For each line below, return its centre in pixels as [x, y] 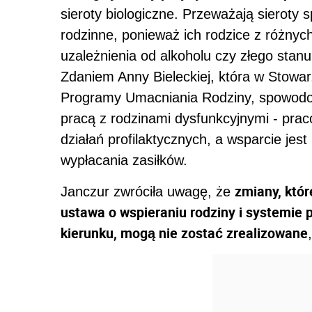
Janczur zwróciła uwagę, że [148, 192]
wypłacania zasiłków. [124, 160]
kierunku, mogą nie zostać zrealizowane [184, 233]
